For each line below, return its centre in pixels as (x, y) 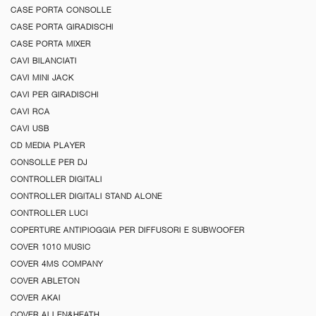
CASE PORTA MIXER (51, 44)
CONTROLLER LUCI (49, 213)
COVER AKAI (36, 298)
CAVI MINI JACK (42, 78)
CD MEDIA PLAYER (48, 146)
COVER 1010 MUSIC (51, 247)
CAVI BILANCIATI (44, 61)
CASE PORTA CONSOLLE (61, 10)
